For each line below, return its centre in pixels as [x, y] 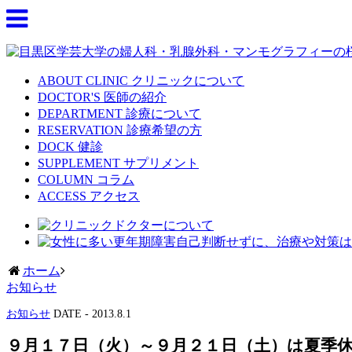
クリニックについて [188, 81]
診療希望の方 [164, 130]
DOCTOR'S [69, 97]
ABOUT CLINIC [83, 81]
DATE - [73, 314]
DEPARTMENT [80, 114]
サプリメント [161, 163]
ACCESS [62, 196]
